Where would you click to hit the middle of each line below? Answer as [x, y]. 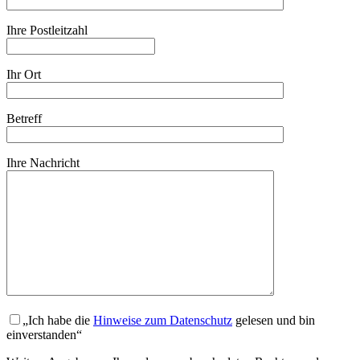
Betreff [24, 119]
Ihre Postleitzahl [47, 31]
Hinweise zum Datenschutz [163, 321]
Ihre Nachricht [43, 163]
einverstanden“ [44, 335]
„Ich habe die [58, 321]
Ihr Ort [24, 75]
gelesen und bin [274, 321]
